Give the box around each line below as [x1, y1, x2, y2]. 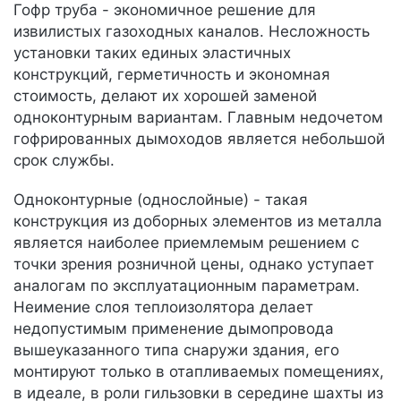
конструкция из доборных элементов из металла [13, 212, 382, 230]
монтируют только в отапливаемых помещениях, [13, 363, 384, 380]
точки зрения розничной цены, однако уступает [13, 255, 374, 273]
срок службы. [13, 151, 115, 169]
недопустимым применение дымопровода [13, 320, 334, 337]
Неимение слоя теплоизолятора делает [13, 298, 313, 316]
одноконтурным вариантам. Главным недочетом [13, 108, 383, 126]
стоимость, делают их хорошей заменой [13, 87, 317, 105]
